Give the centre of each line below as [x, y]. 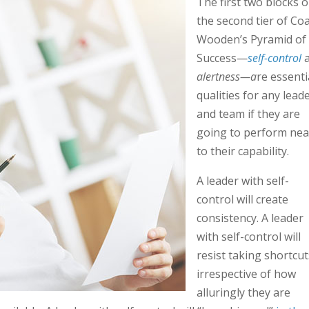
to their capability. [242, 151]
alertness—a [226, 77]
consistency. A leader [250, 218]
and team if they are [248, 114]
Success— [222, 58]
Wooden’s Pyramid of [251, 39]
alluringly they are [243, 292]
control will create [242, 199]
